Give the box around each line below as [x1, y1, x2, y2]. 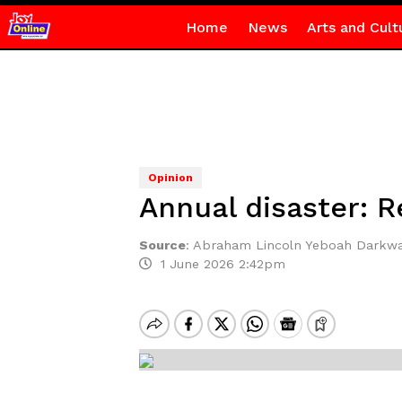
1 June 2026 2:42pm [151, 257, 285, 271]
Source [138, 238, 186, 252]
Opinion [147, 171, 193, 184]
